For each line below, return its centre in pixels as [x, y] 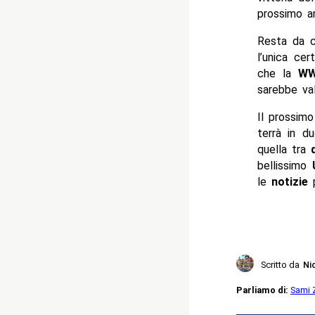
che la [278, 74]
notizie [289, 182]
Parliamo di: [263, 290]
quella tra [284, 150]
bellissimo [282, 166]
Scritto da [280, 265]
